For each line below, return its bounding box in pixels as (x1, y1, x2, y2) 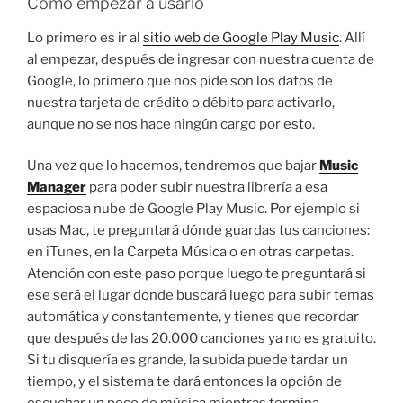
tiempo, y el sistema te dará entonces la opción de (27, 373, 342, 390)
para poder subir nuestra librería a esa (86, 179, 327, 196)
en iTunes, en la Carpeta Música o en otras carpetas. (27, 244, 354, 261)
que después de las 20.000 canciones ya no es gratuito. (27, 330, 376, 347)
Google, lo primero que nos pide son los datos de (27, 72, 333, 89)
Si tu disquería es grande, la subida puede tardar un (27, 352, 348, 369)
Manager (27, 179, 86, 196)
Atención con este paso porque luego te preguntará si (27, 265, 366, 282)
